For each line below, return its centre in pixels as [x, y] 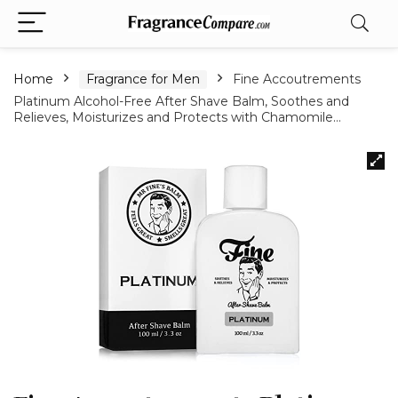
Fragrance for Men [143, 79]
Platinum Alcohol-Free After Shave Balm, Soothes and [181, 101]
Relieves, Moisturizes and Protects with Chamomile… [177, 117]
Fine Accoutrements [297, 79]
